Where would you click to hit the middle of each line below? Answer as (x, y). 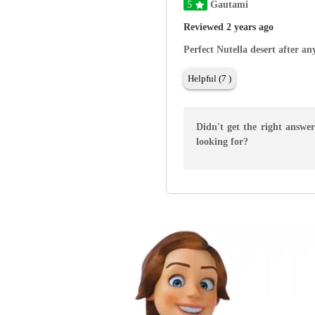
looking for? (222, 142)
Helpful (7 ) (210, 79)
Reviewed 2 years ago (229, 27)
